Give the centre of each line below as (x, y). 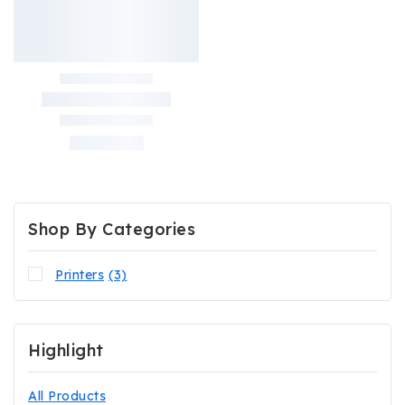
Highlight (66, 351)
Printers (80, 275)
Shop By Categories (112, 229)
